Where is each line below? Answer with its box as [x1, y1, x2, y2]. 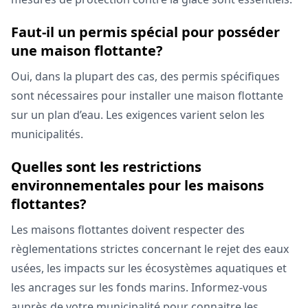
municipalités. [11, 126, 83, 142]
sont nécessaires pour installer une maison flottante [11, 87, 283, 103]
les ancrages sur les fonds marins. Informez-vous [11, 279, 267, 295]
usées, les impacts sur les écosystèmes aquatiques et [11, 260, 287, 276]
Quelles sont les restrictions [11, 157, 201, 176]
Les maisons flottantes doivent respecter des [11, 221, 245, 237]
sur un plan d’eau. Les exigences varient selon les [11, 107, 265, 122]
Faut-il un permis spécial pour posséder [11, 22, 280, 41]
